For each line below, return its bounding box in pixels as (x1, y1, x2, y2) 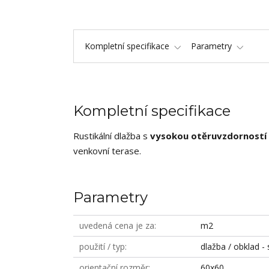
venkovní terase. (73, 145, 144, 157)
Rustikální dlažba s (73, 130, 150, 142)
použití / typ (79, 241, 125, 252)
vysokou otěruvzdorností (150, 130, 267, 142)
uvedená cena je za (79, 220, 154, 231)
